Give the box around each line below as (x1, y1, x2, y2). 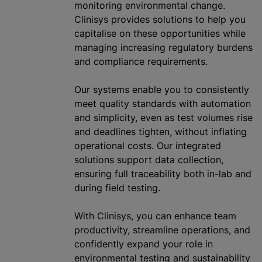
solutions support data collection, (74, 154, 223, 166)
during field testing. (74, 182, 160, 194)
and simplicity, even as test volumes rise (74, 112, 253, 123)
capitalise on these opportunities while (74, 27, 246, 39)
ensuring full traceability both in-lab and (74, 168, 251, 180)
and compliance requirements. (74, 56, 208, 67)
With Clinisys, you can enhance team (74, 210, 236, 222)
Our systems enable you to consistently (74, 84, 249, 95)
